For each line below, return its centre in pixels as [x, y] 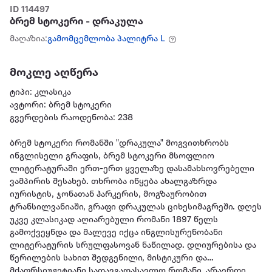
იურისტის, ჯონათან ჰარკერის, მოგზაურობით [108, 195]
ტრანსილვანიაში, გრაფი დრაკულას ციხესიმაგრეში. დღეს [136, 208]
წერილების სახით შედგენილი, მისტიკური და [108, 259]
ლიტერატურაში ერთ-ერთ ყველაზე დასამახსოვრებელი [132, 169]
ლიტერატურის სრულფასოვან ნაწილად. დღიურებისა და [133, 246]
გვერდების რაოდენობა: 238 [71, 118]
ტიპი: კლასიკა [40, 93]
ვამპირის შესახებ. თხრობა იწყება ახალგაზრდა [113, 182]
